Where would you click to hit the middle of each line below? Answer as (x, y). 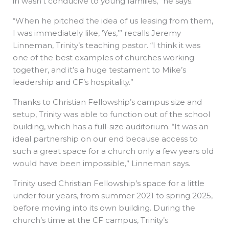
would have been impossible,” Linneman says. (101, 163)
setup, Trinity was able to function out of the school (111, 114)
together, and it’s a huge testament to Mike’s (99, 70)
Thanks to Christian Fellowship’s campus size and (107, 102)
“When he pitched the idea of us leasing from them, (113, 20)
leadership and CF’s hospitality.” (73, 82)
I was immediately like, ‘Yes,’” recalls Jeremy (97, 33)
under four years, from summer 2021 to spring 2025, (113, 195)
